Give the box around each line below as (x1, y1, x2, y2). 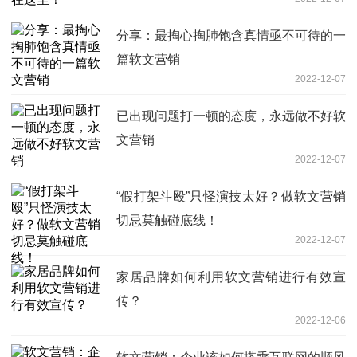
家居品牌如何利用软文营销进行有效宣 (116, 270, 346, 284)
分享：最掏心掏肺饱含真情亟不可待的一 (116, 29, 346, 43)
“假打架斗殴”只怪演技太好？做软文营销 (116, 190, 346, 204)
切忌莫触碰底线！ (116, 214, 218, 228)
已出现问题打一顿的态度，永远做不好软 (116, 109, 346, 124)
